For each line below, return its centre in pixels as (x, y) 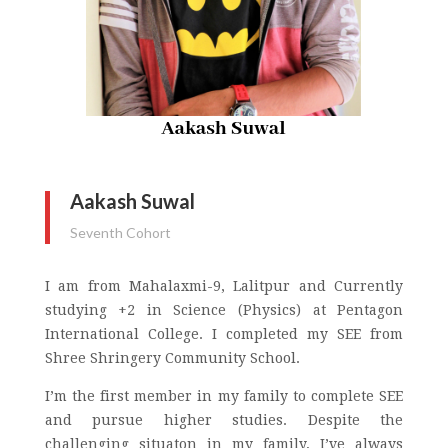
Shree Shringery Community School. (174, 358)
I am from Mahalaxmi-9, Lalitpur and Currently (224, 286)
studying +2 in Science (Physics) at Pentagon (224, 310)
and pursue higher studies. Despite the (224, 420)
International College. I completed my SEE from (224, 334)
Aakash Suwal (132, 201)
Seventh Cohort (120, 232)
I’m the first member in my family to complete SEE (224, 396)
